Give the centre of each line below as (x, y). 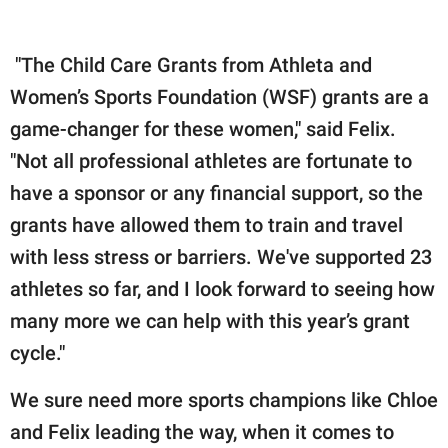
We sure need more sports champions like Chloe (224, 400)
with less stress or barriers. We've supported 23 (221, 257)
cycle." (37, 353)
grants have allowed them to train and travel (206, 225)
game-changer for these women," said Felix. (203, 129)
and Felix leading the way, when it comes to (202, 432)
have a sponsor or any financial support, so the (216, 193)
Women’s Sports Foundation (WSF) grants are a (219, 97)
